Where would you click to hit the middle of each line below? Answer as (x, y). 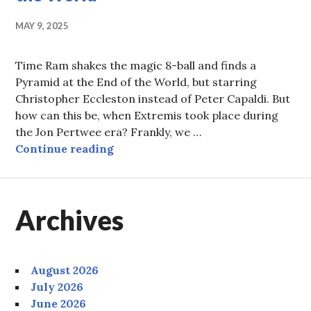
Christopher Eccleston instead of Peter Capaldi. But (153, 99)
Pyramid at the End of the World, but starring (136, 82)
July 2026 (57, 287)
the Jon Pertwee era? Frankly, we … (109, 132)
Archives (70, 220)
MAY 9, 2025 (42, 26)
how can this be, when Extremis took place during (147, 116)
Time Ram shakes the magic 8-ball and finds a (136, 66)
